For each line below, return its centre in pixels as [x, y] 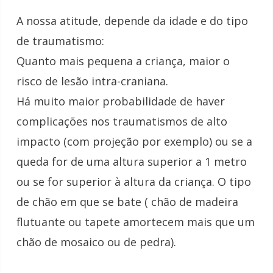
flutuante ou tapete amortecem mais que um [136, 222]
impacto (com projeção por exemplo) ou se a [134, 141]
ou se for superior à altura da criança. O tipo [134, 181]
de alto [207, 121]
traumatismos [150, 121]
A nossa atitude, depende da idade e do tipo [132, 20]
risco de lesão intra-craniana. [92, 81]
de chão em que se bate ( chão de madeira [127, 201]
